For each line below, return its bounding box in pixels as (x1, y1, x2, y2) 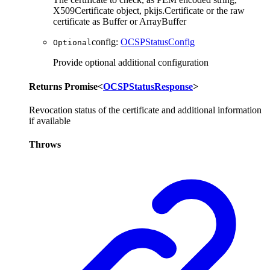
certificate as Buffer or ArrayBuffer (53, 16, 186, 27)
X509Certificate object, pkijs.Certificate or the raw (53, 5, 245, 16)
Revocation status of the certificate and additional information (29, 104, 262, 115)
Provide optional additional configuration (53, 57, 209, 68)
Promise (64, 81, 98, 92)
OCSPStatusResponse (103, 81, 193, 92)
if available (29, 115, 71, 126)
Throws (29, 139, 61, 150)
